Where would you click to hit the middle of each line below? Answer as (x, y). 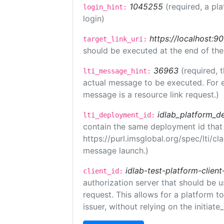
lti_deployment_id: (119, 115)
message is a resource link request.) (151, 94)
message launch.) (116, 150)
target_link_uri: (115, 39)
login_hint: (105, 7)
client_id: (103, 171)
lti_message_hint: (117, 71)
